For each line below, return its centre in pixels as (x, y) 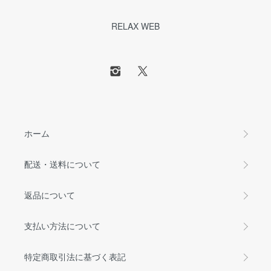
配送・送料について (62, 164)
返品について (50, 195)
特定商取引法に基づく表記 (75, 256)
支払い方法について (62, 226)
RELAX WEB (135, 26)
